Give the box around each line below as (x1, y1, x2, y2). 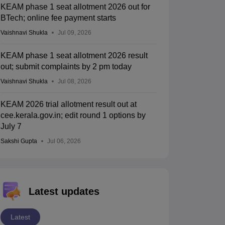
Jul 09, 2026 (57, 29, 91, 37)
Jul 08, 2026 (57, 78, 91, 85)
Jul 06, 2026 (47, 138, 81, 145)
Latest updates (28, 186, 99, 197)
